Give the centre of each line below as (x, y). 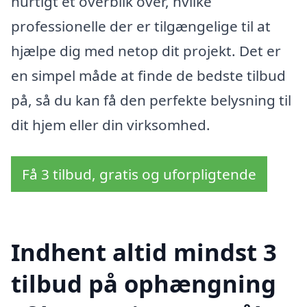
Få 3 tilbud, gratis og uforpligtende (139, 174)
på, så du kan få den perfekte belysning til (151, 100)
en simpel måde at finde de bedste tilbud (148, 76)
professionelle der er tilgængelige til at (141, 26)
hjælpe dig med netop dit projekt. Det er (146, 51)
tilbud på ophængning (144, 283)
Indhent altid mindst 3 (144, 251)
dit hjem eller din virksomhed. (111, 125)
